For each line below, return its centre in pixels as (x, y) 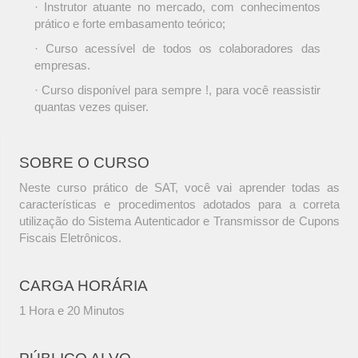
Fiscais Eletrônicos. (70, 238)
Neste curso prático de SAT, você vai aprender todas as (179, 188)
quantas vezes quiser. (91, 107)
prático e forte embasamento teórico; (129, 24)
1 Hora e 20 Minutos (72, 311)
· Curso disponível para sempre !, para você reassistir (177, 90)
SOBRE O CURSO (84, 163)
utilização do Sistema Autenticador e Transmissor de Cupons (179, 221)
